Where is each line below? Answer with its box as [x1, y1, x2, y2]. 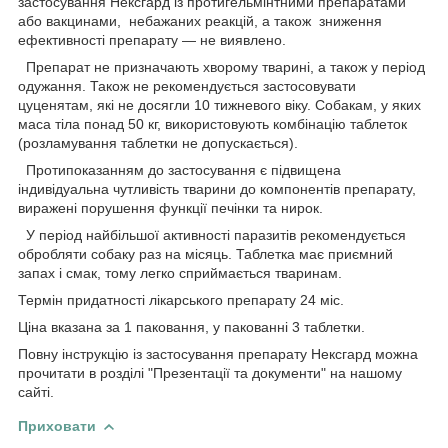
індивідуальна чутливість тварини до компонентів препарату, [18, 180, 416, 197]
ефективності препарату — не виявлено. [18, 31, 286, 48]
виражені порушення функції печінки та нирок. [18, 199, 323, 216]
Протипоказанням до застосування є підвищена [18, 161, 341, 178]
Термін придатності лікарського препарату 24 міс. [18, 291, 344, 308]
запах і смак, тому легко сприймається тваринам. [18, 264, 342, 281]
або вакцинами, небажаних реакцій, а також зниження [18, 12, 382, 29]
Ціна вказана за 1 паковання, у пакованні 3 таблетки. [18, 318, 365, 335]
